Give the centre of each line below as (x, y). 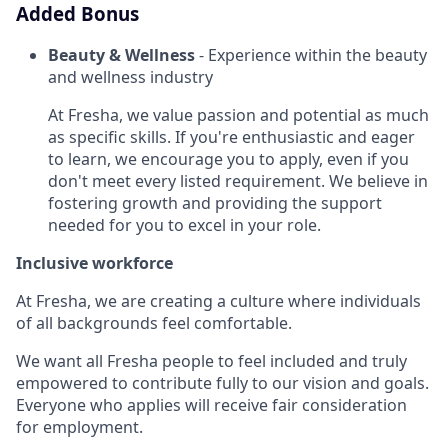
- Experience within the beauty (311, 54)
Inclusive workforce (94, 262)
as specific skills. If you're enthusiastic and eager (231, 136)
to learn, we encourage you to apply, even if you (228, 158)
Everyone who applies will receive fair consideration (211, 404)
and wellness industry (130, 76)
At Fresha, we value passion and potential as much (238, 114)
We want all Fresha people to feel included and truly (211, 360)
